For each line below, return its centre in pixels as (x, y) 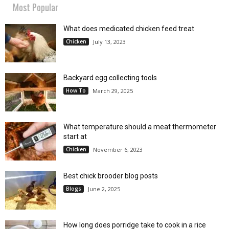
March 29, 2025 (113, 91)
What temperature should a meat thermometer (140, 127)
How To (76, 91)
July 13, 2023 (109, 42)
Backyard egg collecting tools (110, 78)
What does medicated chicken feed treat (129, 29)
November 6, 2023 (118, 150)
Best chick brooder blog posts (111, 176)
